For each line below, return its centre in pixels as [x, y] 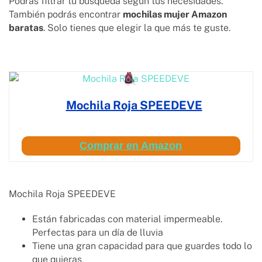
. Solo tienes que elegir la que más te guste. [138, 28]
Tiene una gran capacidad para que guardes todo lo [142, 246]
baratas [26, 28]
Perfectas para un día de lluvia [98, 233]
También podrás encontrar [66, 15]
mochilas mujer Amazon [175, 15]
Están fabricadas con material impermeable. [127, 219]
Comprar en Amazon [131, 146]
